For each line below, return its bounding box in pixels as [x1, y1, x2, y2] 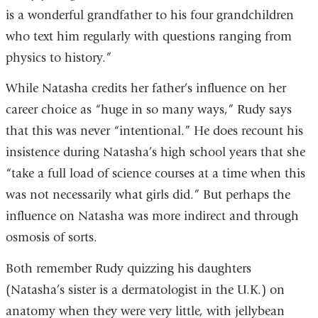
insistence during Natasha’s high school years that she [5, 145, 305, 160]
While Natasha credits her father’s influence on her [5, 81, 286, 97]
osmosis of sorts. [5, 230, 97, 246]
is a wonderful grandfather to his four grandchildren [5, 7, 294, 23]
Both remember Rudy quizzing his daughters [5, 261, 251, 276]
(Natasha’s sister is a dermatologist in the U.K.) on [5, 282, 285, 297]
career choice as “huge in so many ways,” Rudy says [5, 102, 292, 118]
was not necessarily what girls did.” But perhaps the [5, 187, 290, 203]
